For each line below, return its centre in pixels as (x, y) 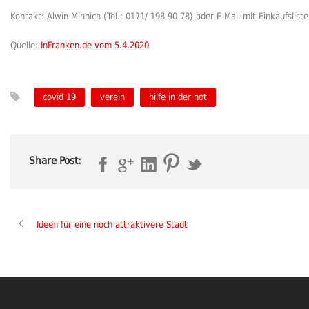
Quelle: (26, 45)
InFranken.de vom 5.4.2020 (95, 45)
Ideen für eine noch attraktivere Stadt (112, 225)
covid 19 (59, 97)
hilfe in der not (178, 97)
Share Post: (55, 160)
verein (112, 97)
